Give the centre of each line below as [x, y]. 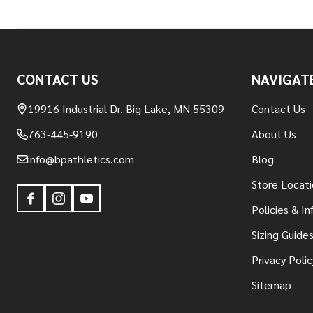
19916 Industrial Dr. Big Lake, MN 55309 [126, 108]
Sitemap [271, 284]
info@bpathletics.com [81, 159]
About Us [274, 133]
